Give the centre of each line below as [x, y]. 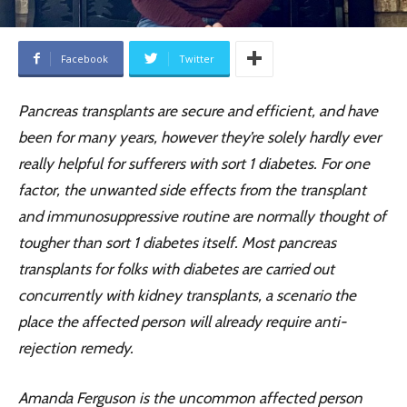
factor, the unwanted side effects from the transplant [192, 189]
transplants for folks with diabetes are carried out [176, 268]
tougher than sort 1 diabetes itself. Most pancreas [177, 242]
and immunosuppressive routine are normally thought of [202, 216]
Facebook [84, 58]
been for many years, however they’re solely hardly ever [199, 137]
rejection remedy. [76, 347]
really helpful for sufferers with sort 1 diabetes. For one [194, 163]
